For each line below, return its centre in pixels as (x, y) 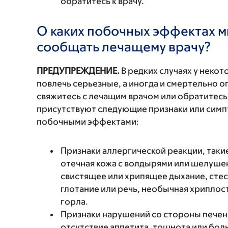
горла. (74, 202)
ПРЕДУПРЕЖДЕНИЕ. (78, 71)
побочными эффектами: (88, 122)
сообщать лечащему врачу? (124, 46)
